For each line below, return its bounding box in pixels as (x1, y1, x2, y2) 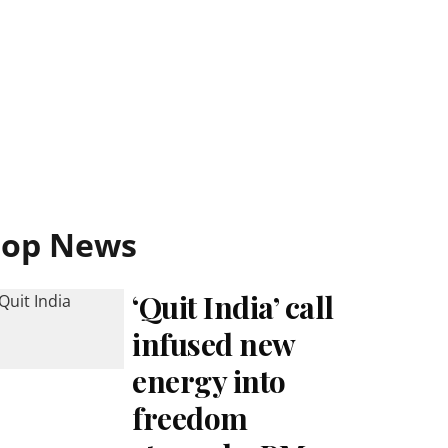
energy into (132, 361, 286, 401)
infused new (132, 324, 295, 364)
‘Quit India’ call (132, 287, 334, 327)
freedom (132, 398, 248, 438)
